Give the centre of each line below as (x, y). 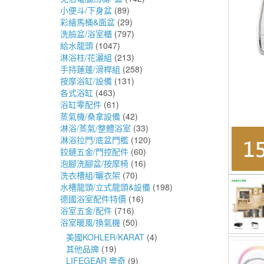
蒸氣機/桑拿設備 (90, 116)
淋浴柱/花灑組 (86, 57)
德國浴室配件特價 (93, 198)
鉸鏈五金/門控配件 (94, 151)
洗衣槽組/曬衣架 (90, 175)
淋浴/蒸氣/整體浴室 (95, 128)
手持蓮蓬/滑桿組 (90, 69)
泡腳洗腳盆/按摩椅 (94, 163)
